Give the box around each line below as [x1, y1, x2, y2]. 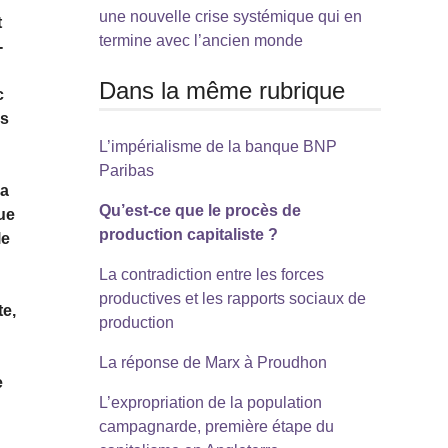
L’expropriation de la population [98, 393, 322, 411]
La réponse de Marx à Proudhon [98, 353, 327, 371]
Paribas [98, 161, 154, 179]
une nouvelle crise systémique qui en [98, 8, 362, 26]
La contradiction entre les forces [98, 265, 324, 283]
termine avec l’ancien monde [98, 32, 303, 50]
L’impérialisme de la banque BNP [98, 137, 337, 155]
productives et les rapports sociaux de [98, 289, 366, 307]
